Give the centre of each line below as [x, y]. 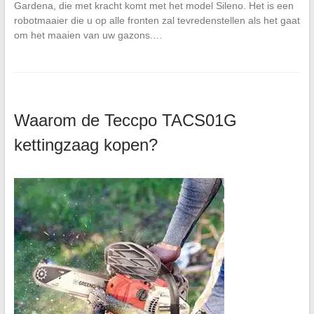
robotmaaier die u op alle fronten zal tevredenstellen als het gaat [157, 20]
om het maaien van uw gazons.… [88, 35]
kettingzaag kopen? [86, 144]
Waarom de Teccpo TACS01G [125, 120]
